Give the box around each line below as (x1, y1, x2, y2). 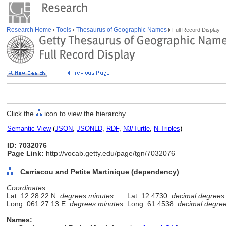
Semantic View (7, 125, 51, 132)
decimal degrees (172, 192, 224, 200)
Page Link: (7, 149, 44, 157)
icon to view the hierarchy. (42, 109, 127, 118)
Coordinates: (7, 184, 47, 192)
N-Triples (154, 125, 180, 132)
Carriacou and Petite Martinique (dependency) (20, 167, 179, 176)
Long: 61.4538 (123, 200, 178, 208)
